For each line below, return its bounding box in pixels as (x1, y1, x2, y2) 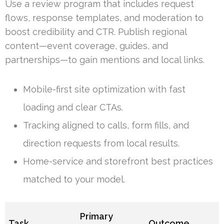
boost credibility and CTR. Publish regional (5, 26, 186, 37)
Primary (80, 211, 113, 222)
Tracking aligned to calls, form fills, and (23, 120, 189, 131)
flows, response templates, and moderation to (5, 12, 203, 23)
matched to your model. (23, 174, 125, 185)
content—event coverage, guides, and (5, 40, 168, 51)
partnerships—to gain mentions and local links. (5, 54, 204, 65)
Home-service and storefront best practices (23, 156, 213, 167)
